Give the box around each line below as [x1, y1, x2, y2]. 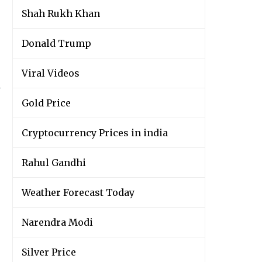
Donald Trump [22, 37, 91, 50]
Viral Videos [22, 67, 80, 80]
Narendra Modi [22, 216, 93, 229]
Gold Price [22, 97, 71, 109]
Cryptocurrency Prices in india [22, 127, 168, 139]
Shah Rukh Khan [22, 8, 100, 20]
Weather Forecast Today [22, 187, 135, 199]
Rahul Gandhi [22, 157, 86, 169]
